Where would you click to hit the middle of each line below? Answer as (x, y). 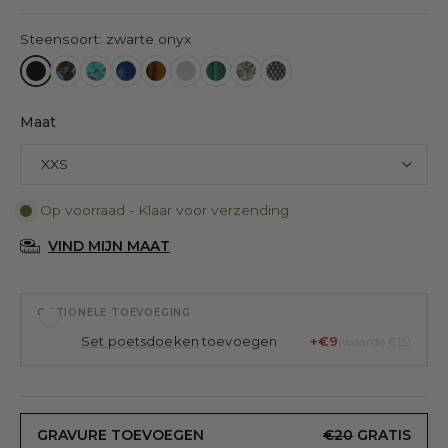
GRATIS (382, 435)
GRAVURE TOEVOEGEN (120, 435)
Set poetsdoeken (140, 340)
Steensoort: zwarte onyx (105, 39)
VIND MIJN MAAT (109, 245)
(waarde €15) (374, 341)
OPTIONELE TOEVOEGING (114, 312)
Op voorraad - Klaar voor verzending (164, 210)
